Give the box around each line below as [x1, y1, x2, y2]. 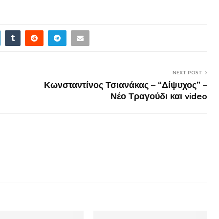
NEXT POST [173, 69, 202, 75]
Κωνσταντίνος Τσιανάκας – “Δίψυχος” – [44, 79, 207, 91]
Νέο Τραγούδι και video [110, 90, 207, 102]
